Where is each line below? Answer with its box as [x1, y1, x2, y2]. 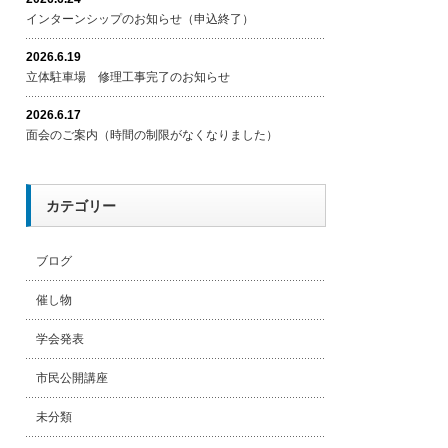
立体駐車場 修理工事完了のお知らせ [26, 70, 230, 84]
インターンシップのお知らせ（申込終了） [26, 12, 254, 26]
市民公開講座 [36, 371, 108, 385]
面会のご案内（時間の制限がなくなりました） [26, 128, 278, 142]
